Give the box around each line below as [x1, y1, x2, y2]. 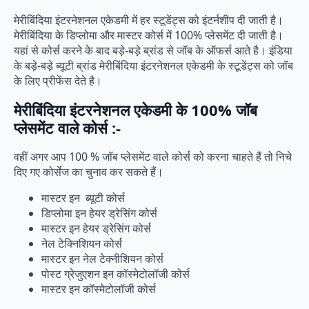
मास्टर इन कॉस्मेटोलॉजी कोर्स [41, 281, 159, 297]
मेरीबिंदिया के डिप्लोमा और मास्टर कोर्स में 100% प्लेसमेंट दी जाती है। [14, 27, 283, 43]
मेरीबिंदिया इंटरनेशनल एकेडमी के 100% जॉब [14, 99, 257, 121]
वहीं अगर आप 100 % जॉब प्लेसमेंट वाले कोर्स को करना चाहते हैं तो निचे [14, 149, 292, 165]
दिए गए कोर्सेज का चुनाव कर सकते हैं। [14, 164, 169, 180]
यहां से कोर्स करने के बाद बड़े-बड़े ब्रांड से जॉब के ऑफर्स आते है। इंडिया [14, 42, 292, 58]
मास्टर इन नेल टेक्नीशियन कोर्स [41, 251, 166, 267]
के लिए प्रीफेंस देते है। [14, 72, 102, 88]
